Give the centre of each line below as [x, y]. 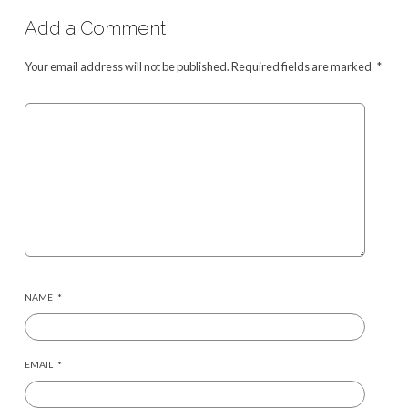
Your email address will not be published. [127, 66]
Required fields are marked [302, 66]
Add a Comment [95, 28]
